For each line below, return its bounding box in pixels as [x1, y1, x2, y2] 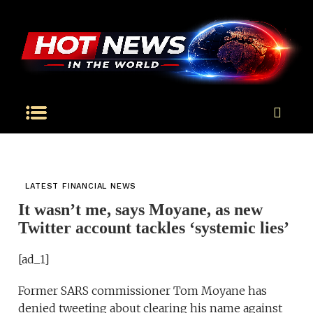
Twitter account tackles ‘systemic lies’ [18, 219, 290, 238]
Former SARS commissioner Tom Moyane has [18, 284, 268, 298]
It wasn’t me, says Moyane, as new [18, 201, 263, 219]
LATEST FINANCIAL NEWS [25, 182, 137, 191]
